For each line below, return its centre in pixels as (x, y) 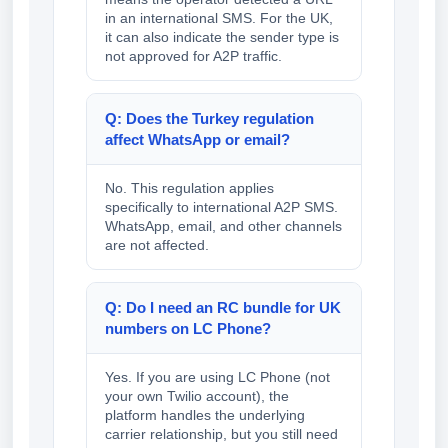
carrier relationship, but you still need (221, 434)
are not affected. (157, 245)
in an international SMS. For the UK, (219, 18)
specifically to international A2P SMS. (221, 207)
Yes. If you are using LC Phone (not (217, 377)
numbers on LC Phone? (188, 329)
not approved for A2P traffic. (193, 56)
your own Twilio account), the (197, 396)
